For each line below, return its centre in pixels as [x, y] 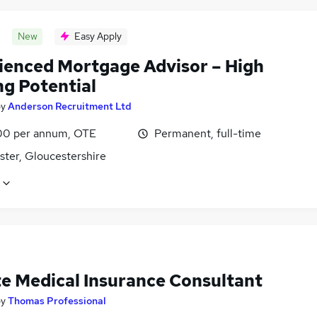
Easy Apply [98, 36]
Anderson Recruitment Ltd [70, 106]
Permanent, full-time [208, 134]
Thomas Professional [57, 301]
